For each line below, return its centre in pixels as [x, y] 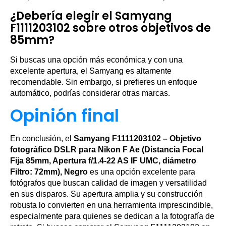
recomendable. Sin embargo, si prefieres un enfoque [104, 82]
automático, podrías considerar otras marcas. [90, 93]
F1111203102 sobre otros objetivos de [110, 28]
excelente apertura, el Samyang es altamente [91, 71]
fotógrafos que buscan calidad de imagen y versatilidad [108, 183]
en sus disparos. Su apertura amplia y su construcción [106, 194]
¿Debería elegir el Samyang [91, 16]
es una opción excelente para [142, 172]
